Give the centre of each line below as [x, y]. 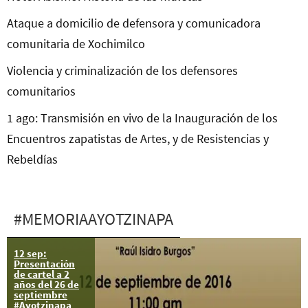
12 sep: [30, 254]
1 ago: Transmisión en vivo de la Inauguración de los [142, 118]
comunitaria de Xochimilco [76, 44]
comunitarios [41, 91]
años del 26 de [46, 285]
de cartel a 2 [42, 274]
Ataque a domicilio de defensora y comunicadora [134, 23]
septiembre [41, 295]
